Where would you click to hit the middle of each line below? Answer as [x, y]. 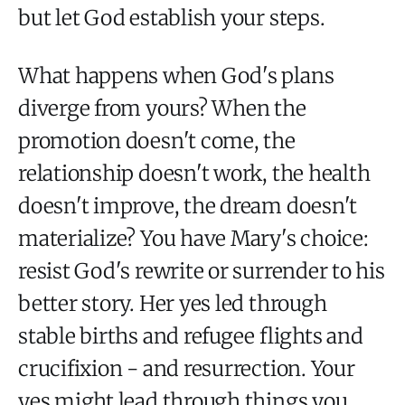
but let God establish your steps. [172, 17]
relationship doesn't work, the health [194, 173]
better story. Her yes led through [173, 303]
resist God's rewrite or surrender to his [202, 270]
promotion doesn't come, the [157, 140]
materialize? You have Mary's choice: [193, 238]
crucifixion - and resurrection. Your [187, 368]
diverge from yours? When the [162, 108]
